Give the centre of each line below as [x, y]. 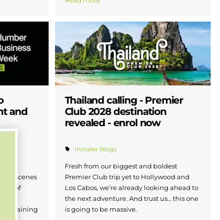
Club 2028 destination [115, 112]
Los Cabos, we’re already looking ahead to [131, 187]
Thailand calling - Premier [124, 100]
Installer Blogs [95, 149]
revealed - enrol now [113, 123]
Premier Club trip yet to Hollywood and [127, 177]
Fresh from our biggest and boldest [121, 166]
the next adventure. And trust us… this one [131, 198]
